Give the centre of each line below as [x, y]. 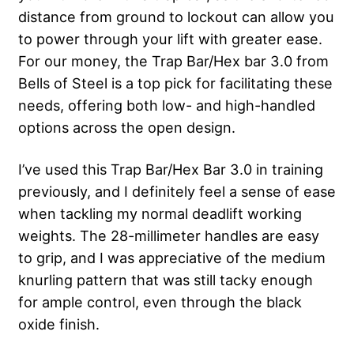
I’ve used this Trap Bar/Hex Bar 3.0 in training [171, 169]
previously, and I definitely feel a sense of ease [177, 191]
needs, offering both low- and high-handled [167, 105]
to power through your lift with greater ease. [170, 38]
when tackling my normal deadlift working [160, 213]
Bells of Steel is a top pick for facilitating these [175, 83]
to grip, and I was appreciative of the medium [172, 257]
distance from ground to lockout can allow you [176, 16]
